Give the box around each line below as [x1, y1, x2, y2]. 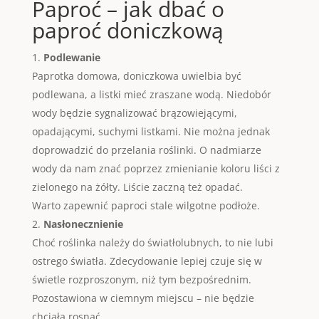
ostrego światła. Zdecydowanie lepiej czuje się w [31, 254, 262, 268]
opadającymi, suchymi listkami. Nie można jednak [31, 125, 270, 138]
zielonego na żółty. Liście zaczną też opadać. [31, 180, 243, 194]
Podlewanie [43, 51, 100, 64]
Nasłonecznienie [43, 217, 123, 231]
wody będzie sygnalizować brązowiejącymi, [31, 106, 237, 120]
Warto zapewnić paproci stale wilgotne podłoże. [31, 199, 260, 212]
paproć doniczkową [31, 16, 224, 45]
